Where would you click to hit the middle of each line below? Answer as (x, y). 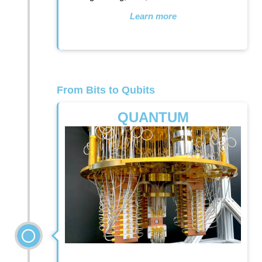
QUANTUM (153, 118)
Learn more (153, 16)
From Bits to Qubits (106, 90)
